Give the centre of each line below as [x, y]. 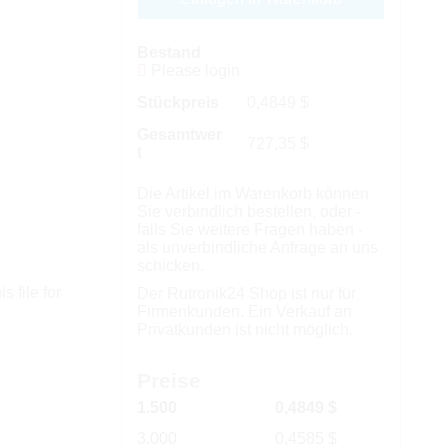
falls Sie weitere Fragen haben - [249, 229]
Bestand [168, 52]
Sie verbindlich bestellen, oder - [248, 211]
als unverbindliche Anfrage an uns [257, 247]
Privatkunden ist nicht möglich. [244, 329]
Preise [168, 380]
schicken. [170, 265]
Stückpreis [177, 102]
